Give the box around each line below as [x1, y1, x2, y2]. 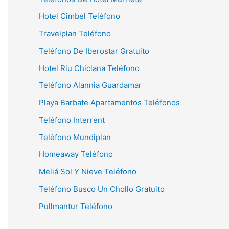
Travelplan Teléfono [39, 29, 111, 38]
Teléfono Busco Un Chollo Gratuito [39, 184, 165, 194]
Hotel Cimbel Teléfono [39, 11, 120, 21]
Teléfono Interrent [39, 114, 105, 125]
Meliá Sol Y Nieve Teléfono [39, 167, 136, 176]
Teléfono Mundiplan [39, 132, 111, 142]
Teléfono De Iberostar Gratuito [39, 45, 149, 56]
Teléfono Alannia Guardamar [39, 80, 142, 90]
